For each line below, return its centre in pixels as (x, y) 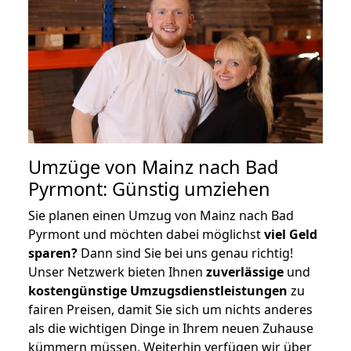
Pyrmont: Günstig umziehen (149, 188)
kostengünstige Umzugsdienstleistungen (158, 290)
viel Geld (291, 234)
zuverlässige (245, 271)
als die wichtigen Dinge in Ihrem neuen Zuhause (171, 328)
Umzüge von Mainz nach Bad (153, 166)
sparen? (53, 253)
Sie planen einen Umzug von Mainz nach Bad (161, 215)
